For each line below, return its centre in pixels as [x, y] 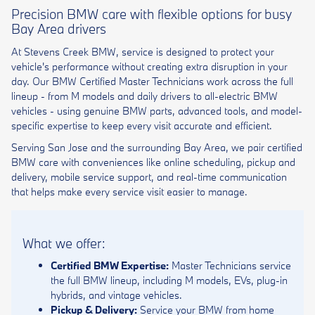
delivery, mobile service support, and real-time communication [149, 176]
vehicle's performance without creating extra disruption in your [149, 66]
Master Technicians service [230, 265]
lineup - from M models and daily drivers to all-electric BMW [144, 96]
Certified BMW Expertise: [110, 265]
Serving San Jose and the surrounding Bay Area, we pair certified [157, 147]
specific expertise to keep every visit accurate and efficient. [142, 125]
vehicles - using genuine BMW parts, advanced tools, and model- [157, 110]
